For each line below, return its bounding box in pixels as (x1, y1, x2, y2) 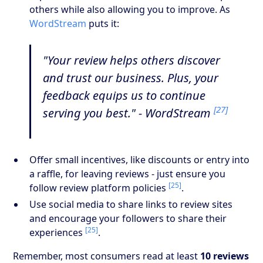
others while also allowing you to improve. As (29, 2, 231, 16)
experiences (29, 225, 86, 239)
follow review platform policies (29, 181, 169, 194)
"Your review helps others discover (43, 52, 221, 68)
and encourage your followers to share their (29, 211, 227, 225)
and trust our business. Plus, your (43, 69, 219, 86)
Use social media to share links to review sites (29, 197, 233, 211)
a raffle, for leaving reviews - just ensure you (29, 167, 226, 180)
